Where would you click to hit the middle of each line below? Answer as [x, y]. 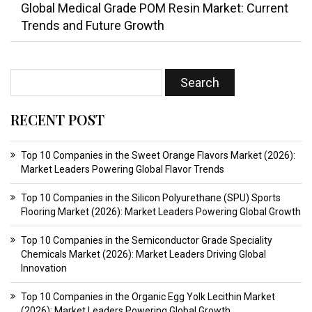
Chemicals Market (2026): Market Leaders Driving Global [143, 255]
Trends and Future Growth [93, 26]
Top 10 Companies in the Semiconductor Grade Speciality [147, 241]
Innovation [44, 268]
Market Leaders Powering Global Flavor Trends [123, 170]
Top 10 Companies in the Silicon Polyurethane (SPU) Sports [151, 198]
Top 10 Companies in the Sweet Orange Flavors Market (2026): [158, 156]
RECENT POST [57, 120]
